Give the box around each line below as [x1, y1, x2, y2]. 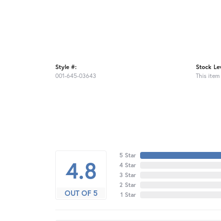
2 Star [119, 181, 136, 189]
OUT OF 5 [64, 188, 98, 198]
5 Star [119, 151, 136, 159]
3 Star [119, 171, 136, 179]
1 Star [120, 191, 136, 199]
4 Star [119, 161, 136, 169]
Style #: [55, 63, 76, 71]
